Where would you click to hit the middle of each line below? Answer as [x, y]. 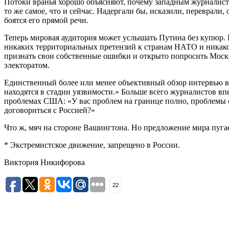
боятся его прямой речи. [46, 20]
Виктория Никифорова [44, 162]
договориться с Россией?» [50, 110]
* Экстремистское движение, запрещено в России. [92, 145]
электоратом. [27, 65]
